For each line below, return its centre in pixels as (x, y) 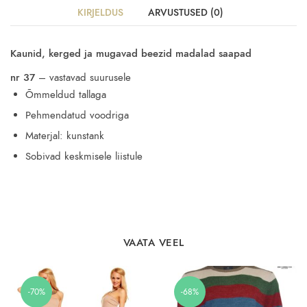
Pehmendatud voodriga (77, 115)
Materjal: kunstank (65, 136)
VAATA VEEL (153, 242)
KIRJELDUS (100, 13)
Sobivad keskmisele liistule (84, 157)
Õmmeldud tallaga (66, 95)
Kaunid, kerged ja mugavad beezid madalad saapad (131, 54)
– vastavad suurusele (83, 78)
